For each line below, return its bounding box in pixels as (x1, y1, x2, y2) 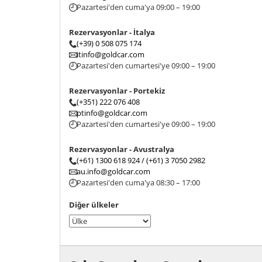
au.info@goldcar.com (77, 166, 150, 177)
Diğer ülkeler (69, 199, 119, 210)
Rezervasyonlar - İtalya (69, 27, 155, 37)
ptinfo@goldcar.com (77, 108, 147, 118)
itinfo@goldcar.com (77, 49, 144, 60)
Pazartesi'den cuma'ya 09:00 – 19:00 (77, 2, 200, 12)
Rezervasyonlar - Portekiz (69, 85, 165, 96)
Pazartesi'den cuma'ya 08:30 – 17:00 (77, 177, 200, 188)
